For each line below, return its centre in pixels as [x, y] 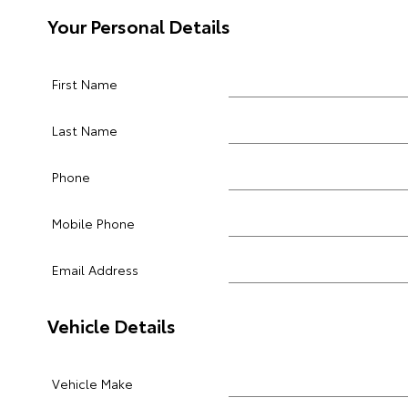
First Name [85, 84]
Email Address [95, 270]
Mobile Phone [93, 223]
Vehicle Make [92, 383]
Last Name [85, 130]
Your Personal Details [139, 25]
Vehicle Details [112, 325]
